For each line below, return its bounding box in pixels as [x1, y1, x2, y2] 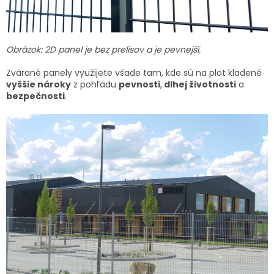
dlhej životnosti [162, 78, 236, 91]
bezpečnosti [6, 90, 65, 103]
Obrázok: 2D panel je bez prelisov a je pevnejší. [6, 43, 201, 56]
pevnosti [119, 78, 160, 91]
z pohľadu [71, 78, 119, 91]
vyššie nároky [6, 78, 71, 91]
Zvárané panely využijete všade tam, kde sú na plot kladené [6, 67, 262, 80]
